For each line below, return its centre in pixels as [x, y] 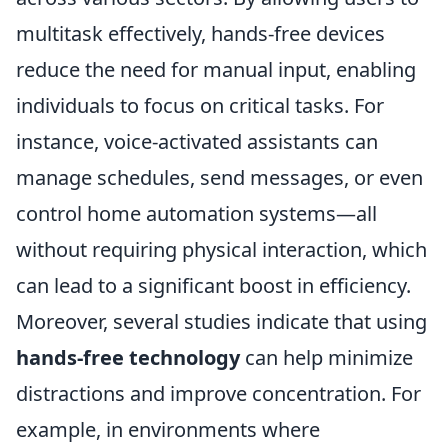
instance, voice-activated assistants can [197, 141]
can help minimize [326, 357]
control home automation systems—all [196, 213]
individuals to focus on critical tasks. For [200, 105]
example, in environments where [168, 429]
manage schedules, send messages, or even [219, 177]
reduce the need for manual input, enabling [216, 69]
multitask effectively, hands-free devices [200, 33]
